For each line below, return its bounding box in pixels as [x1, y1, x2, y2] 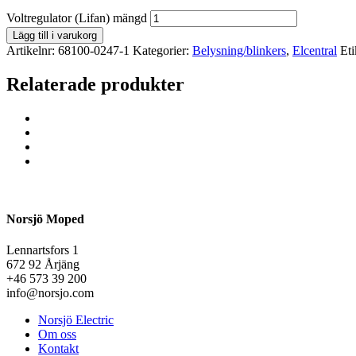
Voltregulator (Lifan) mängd [6, 10, 147, 25]
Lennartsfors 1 [6, 243, 79, 257]
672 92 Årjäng [6, 257, 79, 272]
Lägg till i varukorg [13, 29, 97, 41]
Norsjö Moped [6, 211, 84, 226]
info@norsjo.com [6, 286, 94, 300]
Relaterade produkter [6, 73, 184, 95]
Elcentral [292, 43, 337, 57]
